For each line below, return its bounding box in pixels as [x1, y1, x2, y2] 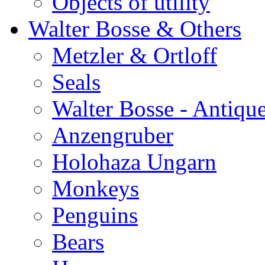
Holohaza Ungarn [52, 149, 216, 174]
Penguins [52, 202, 138, 228]
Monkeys [52, 176, 139, 201]
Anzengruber [52, 122, 173, 148]
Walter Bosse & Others [28, 16, 241, 41]
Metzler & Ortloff [52, 43, 217, 68]
